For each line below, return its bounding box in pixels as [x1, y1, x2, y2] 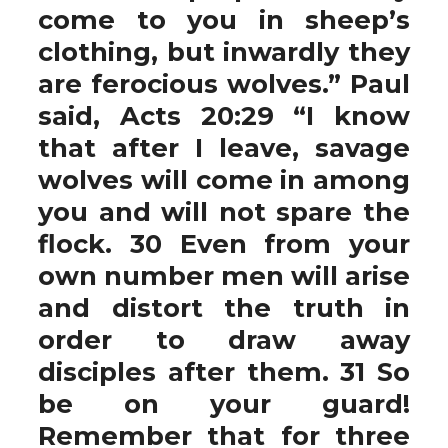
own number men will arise [38, 260, 410, 291]
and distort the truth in [38, 292, 410, 323]
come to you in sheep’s [38, 4, 410, 35]
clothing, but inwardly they [38, 36, 410, 67]
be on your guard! [38, 388, 410, 419]
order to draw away [38, 324, 410, 355]
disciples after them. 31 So [38, 356, 410, 387]
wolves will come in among [38, 164, 410, 195]
